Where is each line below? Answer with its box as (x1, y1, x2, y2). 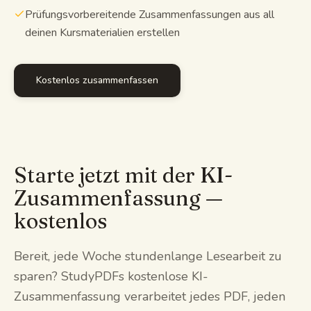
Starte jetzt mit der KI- (14, 162, 233, 188)
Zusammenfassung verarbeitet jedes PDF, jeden (14, 287, 285, 305)
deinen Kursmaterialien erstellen (25, 24, 180, 40)
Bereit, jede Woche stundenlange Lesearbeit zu (14, 247, 282, 264)
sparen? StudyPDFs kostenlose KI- (14, 267, 208, 285)
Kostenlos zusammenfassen (36, 73, 158, 87)
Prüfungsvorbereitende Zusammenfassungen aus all (25, 6, 274, 22)
